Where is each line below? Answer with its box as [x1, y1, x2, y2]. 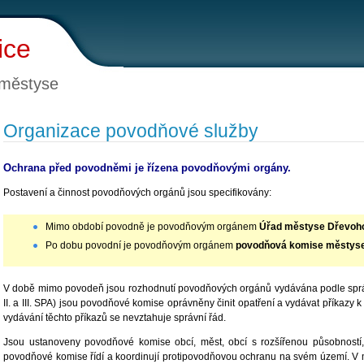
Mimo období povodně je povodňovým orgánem [45, 220, 259, 232]
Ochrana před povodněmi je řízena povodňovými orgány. [3, 162, 291, 175]
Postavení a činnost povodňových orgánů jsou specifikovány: [3, 186, 271, 198]
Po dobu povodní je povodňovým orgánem [45, 239, 236, 251]
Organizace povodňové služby [3, 120, 258, 141]
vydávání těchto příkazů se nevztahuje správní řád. [3, 311, 226, 323]
